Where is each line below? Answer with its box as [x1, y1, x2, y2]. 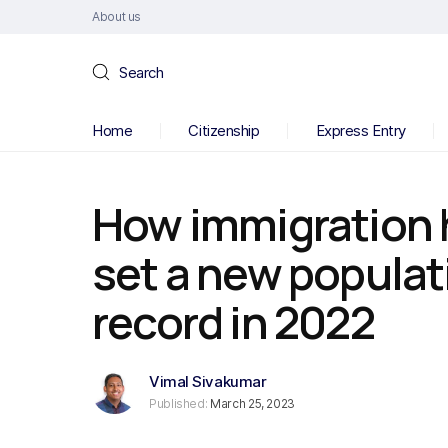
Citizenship [188, 121, 260, 140]
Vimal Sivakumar [149, 372, 267, 391]
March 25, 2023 [207, 396, 296, 411]
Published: [149, 396, 208, 411]
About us [92, 9, 142, 24]
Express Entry [315, 121, 406, 140]
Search [119, 62, 164, 82]
